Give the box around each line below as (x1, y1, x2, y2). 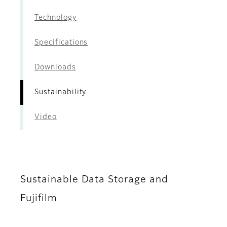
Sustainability (34, 89, 87, 96)
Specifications (34, 39, 88, 47)
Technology (34, 14, 77, 22)
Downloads (34, 64, 76, 71)
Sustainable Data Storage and (20, 175, 168, 185)
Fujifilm (20, 194, 57, 204)
